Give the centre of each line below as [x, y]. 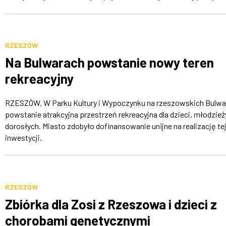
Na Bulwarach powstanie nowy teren [109, 62]
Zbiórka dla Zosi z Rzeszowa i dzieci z [111, 204]
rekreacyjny [39, 78]
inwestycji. [23, 137]
